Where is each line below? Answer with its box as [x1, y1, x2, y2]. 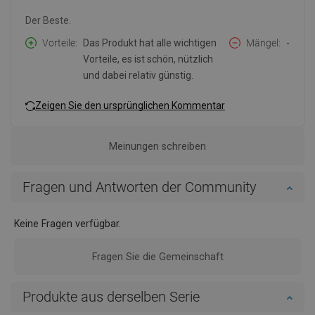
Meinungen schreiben [109, 141, 206, 153]
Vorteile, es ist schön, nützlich [83, 53, 213, 65]
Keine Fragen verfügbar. [14, 218, 121, 230]
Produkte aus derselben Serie [22, 288, 200, 306]
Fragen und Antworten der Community [22, 179, 257, 196]
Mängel [246, 37, 278, 49]
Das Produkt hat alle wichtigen [83, 37, 217, 49]
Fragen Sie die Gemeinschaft [91, 251, 224, 263]
